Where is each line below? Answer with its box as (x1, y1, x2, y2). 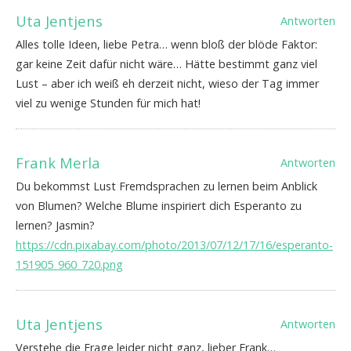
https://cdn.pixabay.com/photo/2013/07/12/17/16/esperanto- (16, 237, 333, 253)
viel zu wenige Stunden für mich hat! (16, 96, 201, 111)
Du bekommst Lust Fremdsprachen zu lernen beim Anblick (16, 179, 317, 194)
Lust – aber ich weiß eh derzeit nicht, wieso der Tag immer (16, 76, 319, 92)
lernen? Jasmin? (16, 218, 95, 233)
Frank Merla (16, 153, 100, 173)
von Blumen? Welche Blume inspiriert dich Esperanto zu (16, 198, 302, 214)
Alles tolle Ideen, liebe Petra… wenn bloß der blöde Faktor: (16, 37, 317, 52)
